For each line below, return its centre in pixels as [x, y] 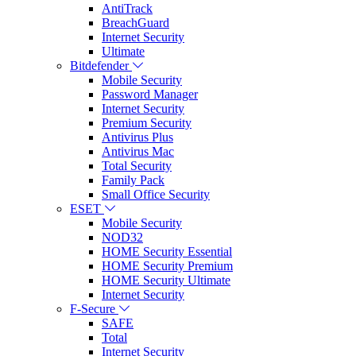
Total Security [137, 165]
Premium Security [147, 122]
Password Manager [150, 94]
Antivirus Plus [137, 137]
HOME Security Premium [167, 265]
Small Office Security [156, 194]
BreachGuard [135, 22]
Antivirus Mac [138, 151]
